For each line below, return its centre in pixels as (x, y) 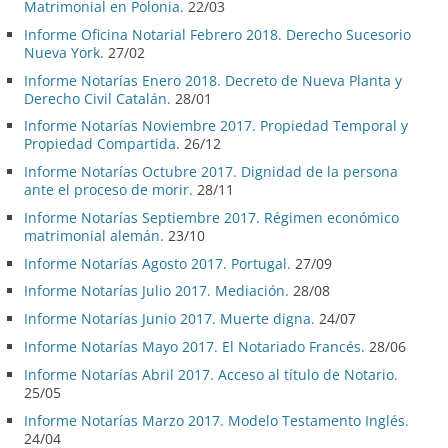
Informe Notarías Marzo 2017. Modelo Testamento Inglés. (216, 420)
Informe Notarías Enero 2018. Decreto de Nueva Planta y (213, 80)
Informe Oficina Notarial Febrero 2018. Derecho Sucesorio (217, 34)
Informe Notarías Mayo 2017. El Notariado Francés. (194, 347)
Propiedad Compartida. (102, 144)
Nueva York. (64, 52)
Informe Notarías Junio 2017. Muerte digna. (169, 319)
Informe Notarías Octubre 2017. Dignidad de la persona (211, 172)
